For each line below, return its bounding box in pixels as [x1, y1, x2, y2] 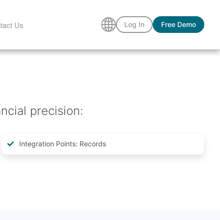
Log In [124, 20, 144, 28]
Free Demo [161, 20, 196, 28]
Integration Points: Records [19, 139, 106, 148]
